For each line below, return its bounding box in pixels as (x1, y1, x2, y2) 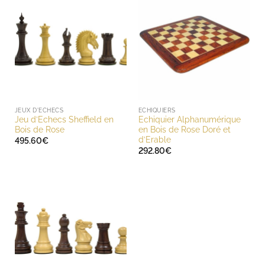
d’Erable (138, 135, 171, 145)
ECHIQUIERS (138, 106, 176, 114)
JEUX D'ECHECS (14, 106, 64, 114)
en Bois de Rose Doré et (138, 125, 231, 135)
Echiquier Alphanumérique (138, 115, 241, 125)
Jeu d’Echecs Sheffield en (14, 115, 114, 125)
